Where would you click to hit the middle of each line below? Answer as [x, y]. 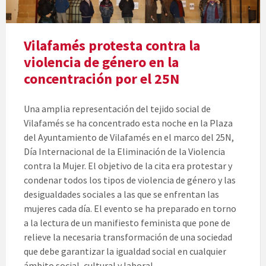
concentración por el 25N [102, 79]
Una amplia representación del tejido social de [117, 109]
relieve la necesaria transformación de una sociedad [128, 237]
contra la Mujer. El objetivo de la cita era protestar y [128, 166]
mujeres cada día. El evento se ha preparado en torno [130, 209]
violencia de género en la [101, 62]
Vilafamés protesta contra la [112, 46]
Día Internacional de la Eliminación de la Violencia [124, 152]
